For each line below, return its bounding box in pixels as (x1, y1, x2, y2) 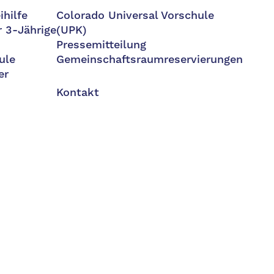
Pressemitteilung (56, 38, 146, 52)
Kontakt (56, 86, 99, 100)
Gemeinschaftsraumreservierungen (56, 53, 243, 67)
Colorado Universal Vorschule (56, 9, 214, 23)
